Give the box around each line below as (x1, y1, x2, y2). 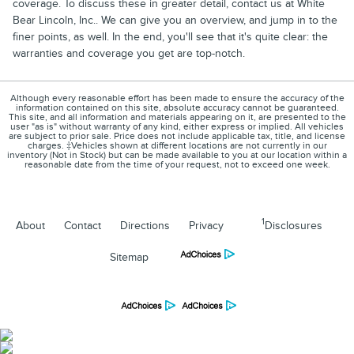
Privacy (189, 218, 224, 232)
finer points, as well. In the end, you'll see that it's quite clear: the (13, 29, 328, 43)
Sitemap (110, 250, 149, 264)
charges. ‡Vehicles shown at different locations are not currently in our (27, 139, 327, 152)
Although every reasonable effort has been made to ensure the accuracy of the (9, 92, 345, 104)
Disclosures (265, 218, 322, 232)
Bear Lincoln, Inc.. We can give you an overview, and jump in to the (13, 13, 337, 27)
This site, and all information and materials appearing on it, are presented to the (8, 111, 346, 123)
